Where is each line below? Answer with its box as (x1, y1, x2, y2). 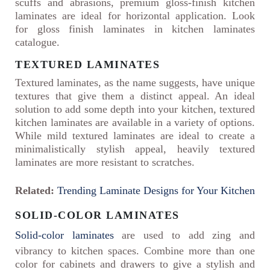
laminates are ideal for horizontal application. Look (15, 10, 255, 22)
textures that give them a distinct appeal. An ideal (15, 90, 255, 102)
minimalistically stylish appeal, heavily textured (15, 143, 255, 155)
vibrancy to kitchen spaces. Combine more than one (15, 245, 255, 257)
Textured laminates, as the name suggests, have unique (15, 77, 255, 89)
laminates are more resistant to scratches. (15, 156, 195, 169)
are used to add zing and (113, 229, 256, 242)
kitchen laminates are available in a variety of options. (15, 116, 255, 129)
